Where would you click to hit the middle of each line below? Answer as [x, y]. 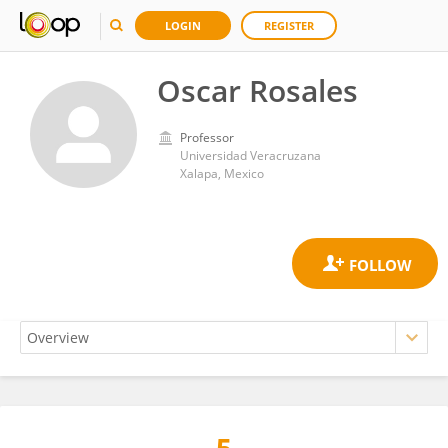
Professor [207, 137]
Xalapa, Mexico [222, 173]
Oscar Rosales [257, 90]
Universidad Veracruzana [250, 155]
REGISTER [289, 25]
